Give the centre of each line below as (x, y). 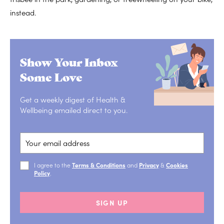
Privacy (149, 164)
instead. (23, 12)
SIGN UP (112, 202)
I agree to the (53, 164)
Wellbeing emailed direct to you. (74, 109)
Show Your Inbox (69, 61)
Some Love (51, 76)
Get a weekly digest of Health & (73, 99)
